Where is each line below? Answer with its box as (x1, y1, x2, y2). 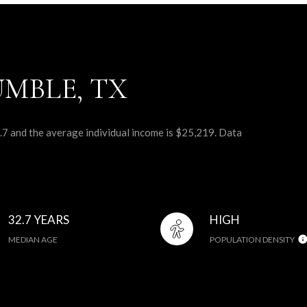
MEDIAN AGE (8, 234, 58, 245)
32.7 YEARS (8, 212, 70, 227)
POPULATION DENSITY (209, 234, 295, 245)
